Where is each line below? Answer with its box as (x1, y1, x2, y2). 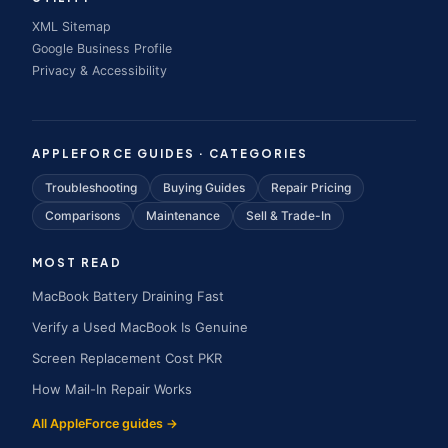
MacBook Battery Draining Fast (32, 288, 224, 304)
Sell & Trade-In (246, 208, 331, 223)
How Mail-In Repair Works (32, 381, 192, 397)
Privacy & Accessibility (32, 63, 167, 78)
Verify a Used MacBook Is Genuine (32, 319, 248, 335)
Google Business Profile (32, 41, 172, 56)
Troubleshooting (45, 180, 137, 195)
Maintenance (146, 208, 220, 223)
